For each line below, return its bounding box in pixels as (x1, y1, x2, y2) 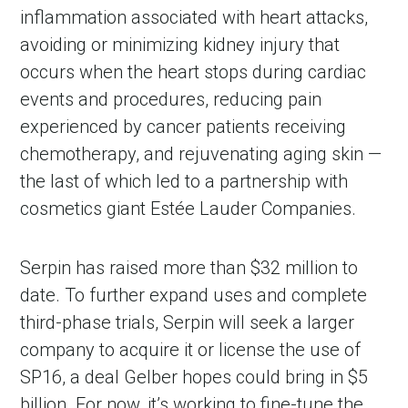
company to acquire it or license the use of (20, 338, 362, 361)
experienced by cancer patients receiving (20, 115, 347, 138)
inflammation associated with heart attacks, (20, 5, 369, 28)
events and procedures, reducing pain (20, 87, 322, 110)
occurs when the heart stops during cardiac (20, 60, 367, 83)
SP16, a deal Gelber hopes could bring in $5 (20, 365, 369, 388)
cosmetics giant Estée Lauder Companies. (20, 197, 357, 219)
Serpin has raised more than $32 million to (20, 256, 359, 279)
